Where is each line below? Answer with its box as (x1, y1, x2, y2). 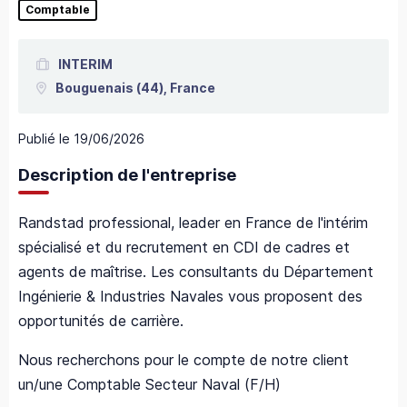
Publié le (18, 131, 70, 147)
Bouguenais (55, 80, 134, 96)
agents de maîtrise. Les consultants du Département (18, 263, 373, 282)
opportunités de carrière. (18, 312, 184, 331)
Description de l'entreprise (18, 165, 236, 185)
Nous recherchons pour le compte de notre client (18, 351, 349, 370)
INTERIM (58, 56, 113, 73)
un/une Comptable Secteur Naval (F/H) (18, 375, 281, 394)
